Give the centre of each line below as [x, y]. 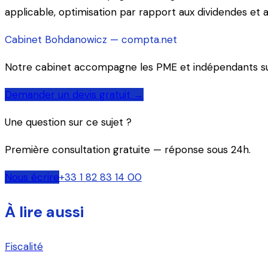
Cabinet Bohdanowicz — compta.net [91, 40]
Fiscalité [24, 246]
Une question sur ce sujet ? [68, 122]
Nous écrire [32, 177]
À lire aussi [44, 212]
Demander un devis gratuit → [74, 95]
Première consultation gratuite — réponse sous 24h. [128, 150]
